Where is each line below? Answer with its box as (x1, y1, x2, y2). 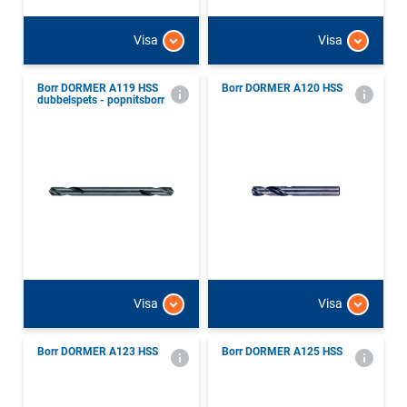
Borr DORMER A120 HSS (222, 81, 342, 94)
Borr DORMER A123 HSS (37, 344, 158, 358)
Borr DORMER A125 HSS (222, 344, 342, 358)
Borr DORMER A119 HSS (37, 81, 158, 94)
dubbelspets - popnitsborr (37, 93, 164, 106)
